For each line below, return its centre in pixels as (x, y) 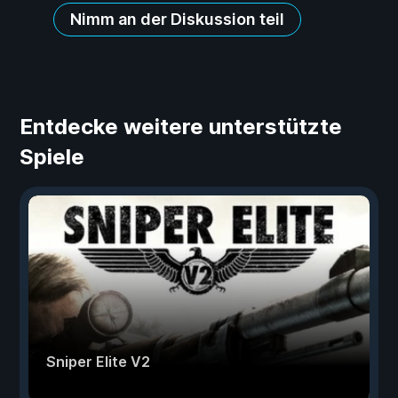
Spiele (52, 157)
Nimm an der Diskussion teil (177, 20)
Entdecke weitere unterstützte (181, 127)
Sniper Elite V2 (98, 362)
